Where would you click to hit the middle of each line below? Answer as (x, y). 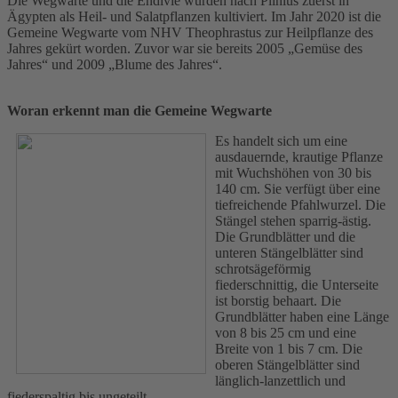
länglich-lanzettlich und (280, 380)
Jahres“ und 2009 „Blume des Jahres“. (115, 64)
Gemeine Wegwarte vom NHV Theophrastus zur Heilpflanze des (190, 32)
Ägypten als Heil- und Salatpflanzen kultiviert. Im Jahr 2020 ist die (194, 16)
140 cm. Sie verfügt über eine (298, 188)
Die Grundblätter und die (285, 236)
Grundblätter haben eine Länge (302, 316)
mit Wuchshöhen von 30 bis (293, 172)
